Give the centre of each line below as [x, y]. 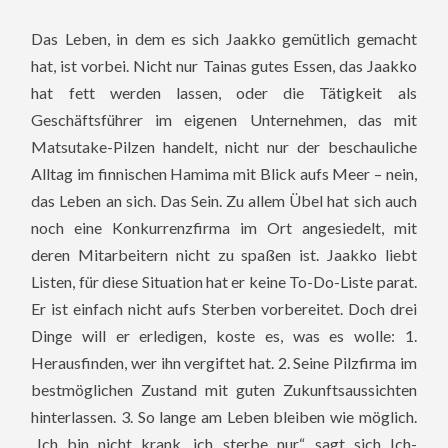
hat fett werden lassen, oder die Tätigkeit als [224, 92]
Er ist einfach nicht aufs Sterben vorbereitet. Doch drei [224, 308]
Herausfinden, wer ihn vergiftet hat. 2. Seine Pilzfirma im [224, 362]
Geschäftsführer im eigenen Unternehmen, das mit [224, 119]
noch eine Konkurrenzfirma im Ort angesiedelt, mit [224, 227]
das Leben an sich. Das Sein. [126, 200]
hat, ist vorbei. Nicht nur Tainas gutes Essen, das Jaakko [224, 65]
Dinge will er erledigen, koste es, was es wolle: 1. [224, 335]
